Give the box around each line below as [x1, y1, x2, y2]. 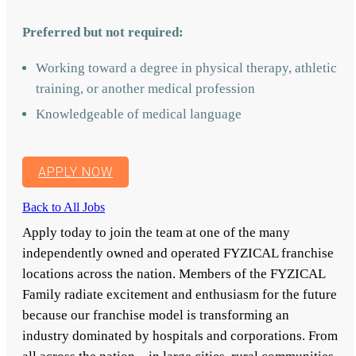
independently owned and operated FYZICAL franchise [22, 245, 334, 261]
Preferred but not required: [22, 24, 184, 40]
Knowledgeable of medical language [36, 106, 242, 122]
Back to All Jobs [22, 199, 105, 214]
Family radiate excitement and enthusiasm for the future [22, 286, 337, 302]
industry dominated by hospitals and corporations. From [22, 327, 338, 343]
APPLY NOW [38, 164, 113, 180]
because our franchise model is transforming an [22, 307, 289, 323]
